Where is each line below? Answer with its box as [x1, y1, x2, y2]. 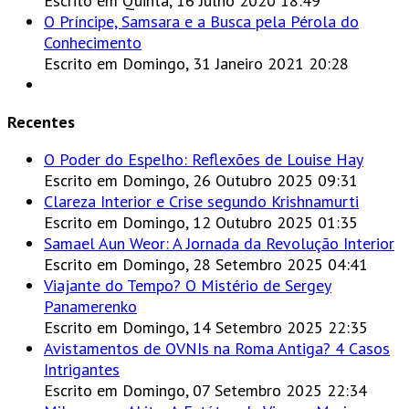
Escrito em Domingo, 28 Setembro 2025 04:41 [44, 254, 368, 276]
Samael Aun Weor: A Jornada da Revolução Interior [44, 233, 394, 255]
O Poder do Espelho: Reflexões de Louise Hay [44, 149, 363, 171]
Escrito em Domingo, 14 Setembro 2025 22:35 [44, 317, 368, 339]
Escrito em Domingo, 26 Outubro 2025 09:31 [44, 170, 358, 192]
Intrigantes [44, 359, 120, 381]
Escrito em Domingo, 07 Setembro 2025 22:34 [44, 380, 367, 402]
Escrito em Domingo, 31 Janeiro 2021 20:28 [44, 53, 349, 75]
